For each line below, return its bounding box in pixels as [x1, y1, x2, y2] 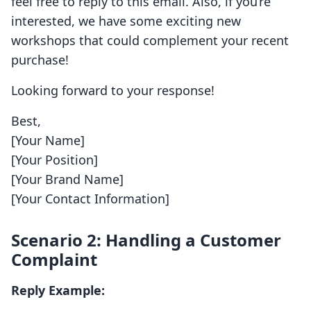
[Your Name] [11, 132, 85, 149]
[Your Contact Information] [11, 190, 169, 208]
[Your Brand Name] [11, 171, 124, 188]
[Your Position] [11, 151, 98, 169]
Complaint [11, 248, 97, 271]
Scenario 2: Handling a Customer [11, 228, 281, 252]
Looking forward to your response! [11, 82, 215, 99]
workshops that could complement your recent [11, 32, 289, 49]
